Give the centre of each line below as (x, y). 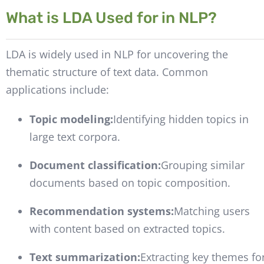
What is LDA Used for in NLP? (111, 18)
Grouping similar (202, 165)
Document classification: (95, 165)
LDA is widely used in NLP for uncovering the (117, 55)
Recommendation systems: (101, 211)
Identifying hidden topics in (181, 119)
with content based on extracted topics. (127, 229)
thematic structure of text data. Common (107, 72)
